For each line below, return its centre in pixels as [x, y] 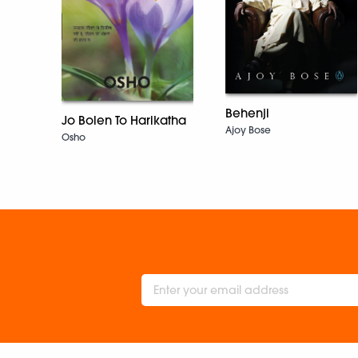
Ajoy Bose [248, 130]
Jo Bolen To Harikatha [124, 121]
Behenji [247, 113]
